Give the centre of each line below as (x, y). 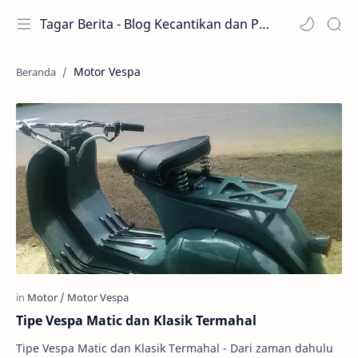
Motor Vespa (107, 72)
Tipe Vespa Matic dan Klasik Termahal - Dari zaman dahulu (175, 348)
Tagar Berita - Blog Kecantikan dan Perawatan (264, 24)
